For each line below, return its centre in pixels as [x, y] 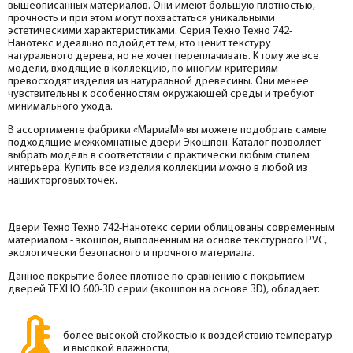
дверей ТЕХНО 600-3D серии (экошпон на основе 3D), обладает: [164, 289]
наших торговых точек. [63, 180]
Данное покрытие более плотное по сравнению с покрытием [156, 277]
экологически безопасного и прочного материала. [131, 253]
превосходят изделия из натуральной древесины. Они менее [158, 81]
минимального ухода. [60, 106]
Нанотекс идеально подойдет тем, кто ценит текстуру [139, 43]
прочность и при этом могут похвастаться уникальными [141, 18]
